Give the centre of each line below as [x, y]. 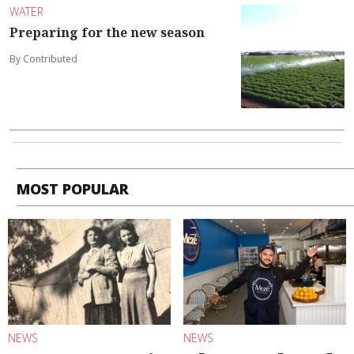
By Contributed [43, 58]
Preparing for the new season [107, 32]
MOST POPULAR [73, 189]
